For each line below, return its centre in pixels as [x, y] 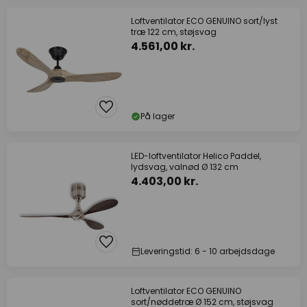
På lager [158, 116]
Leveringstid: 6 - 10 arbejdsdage [208, 251]
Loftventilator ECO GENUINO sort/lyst [204, 21]
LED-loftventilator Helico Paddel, [196, 156]
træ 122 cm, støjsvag [174, 32]
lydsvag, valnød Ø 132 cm [185, 167]
